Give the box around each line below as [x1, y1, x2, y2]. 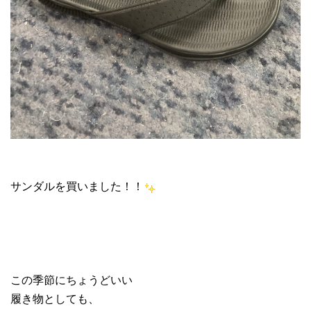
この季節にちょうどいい [10, 271, 133, 287]
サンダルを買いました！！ [10, 177, 144, 194]
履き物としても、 [10, 289, 99, 306]
